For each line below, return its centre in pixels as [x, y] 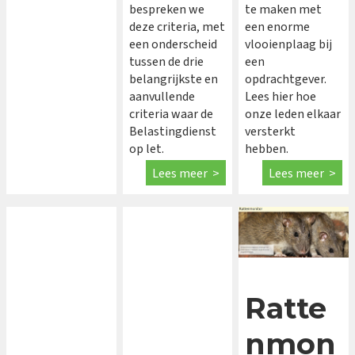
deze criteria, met [177, 27]
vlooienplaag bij [289, 45]
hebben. [268, 149]
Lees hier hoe [281, 97]
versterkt [271, 132]
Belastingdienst [172, 132]
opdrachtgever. [286, 80]
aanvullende [162, 97]
